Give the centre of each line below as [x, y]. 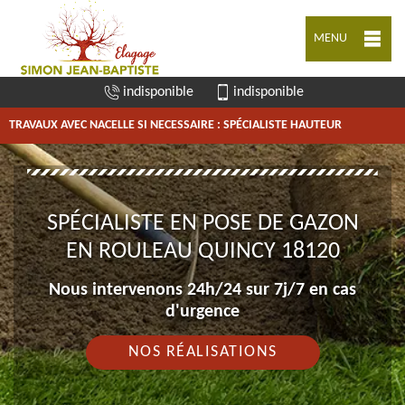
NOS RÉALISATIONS [202, 352]
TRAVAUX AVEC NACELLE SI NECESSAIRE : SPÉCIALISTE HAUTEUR [175, 125]
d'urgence [202, 312]
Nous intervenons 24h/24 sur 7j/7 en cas [202, 290]
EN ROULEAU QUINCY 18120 [202, 252]
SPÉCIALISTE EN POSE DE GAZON [202, 224]
